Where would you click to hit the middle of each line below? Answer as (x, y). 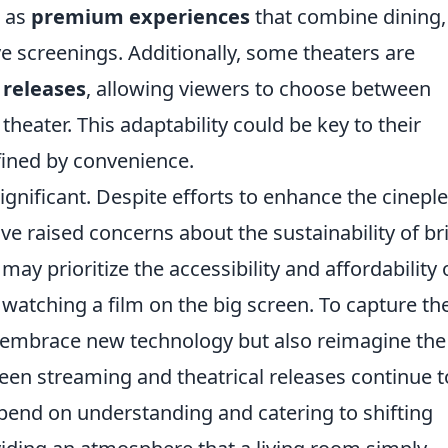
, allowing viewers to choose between (258, 88)
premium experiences (140, 16)
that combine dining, (348, 16)
